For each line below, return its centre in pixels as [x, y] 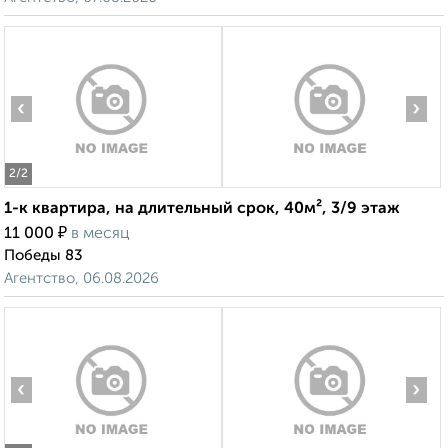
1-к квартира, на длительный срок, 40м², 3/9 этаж [202, 209]
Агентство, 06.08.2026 [81, 279]
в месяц [100, 234]
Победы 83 [43, 256]
